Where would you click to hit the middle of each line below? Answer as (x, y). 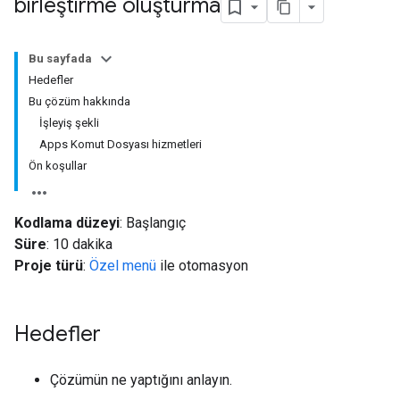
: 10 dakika (79, 244)
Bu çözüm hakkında (79, 101)
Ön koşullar (58, 166)
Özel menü (123, 266)
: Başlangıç (153, 223)
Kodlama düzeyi (67, 223)
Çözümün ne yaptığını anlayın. (141, 380)
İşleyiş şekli (69, 123)
